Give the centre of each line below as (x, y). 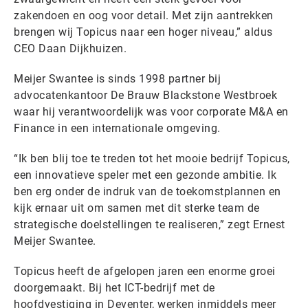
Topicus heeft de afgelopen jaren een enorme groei (145, 271)
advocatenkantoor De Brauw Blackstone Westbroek (145, 95)
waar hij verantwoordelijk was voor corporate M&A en (151, 112)
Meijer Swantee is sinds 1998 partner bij (117, 79)
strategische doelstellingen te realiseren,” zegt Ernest (150, 224)
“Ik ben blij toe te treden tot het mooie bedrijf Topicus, (152, 158)
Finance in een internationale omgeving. (120, 128)
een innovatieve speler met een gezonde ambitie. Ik (145, 175)
